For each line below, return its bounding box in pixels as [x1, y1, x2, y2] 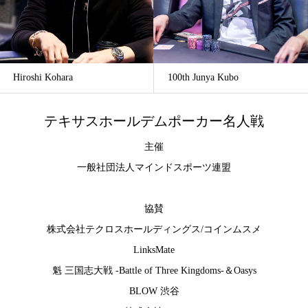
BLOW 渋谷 [129, 286, 179, 297]
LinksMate [133, 245, 175, 256]
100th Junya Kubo [168, 71, 239, 82]
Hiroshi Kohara [13, 71, 73, 82]
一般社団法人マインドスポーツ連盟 [77, 162, 231, 173]
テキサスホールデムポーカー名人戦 [44, 113, 264, 129]
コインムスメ [203, 224, 261, 235]
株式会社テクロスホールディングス [47, 224, 201, 235]
